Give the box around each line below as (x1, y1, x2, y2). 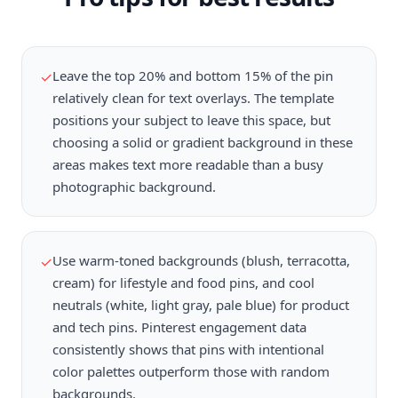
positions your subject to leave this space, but (52, 111, 330, 129)
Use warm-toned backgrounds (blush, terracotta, (52, 251, 350, 269)
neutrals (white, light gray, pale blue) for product (52, 296, 349, 314)
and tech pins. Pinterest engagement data (52, 318, 306, 336)
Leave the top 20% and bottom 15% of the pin (52, 67, 333, 84)
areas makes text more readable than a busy (52, 155, 323, 173)
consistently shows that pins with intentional (52, 340, 324, 358)
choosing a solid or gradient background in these (52, 133, 353, 151)
